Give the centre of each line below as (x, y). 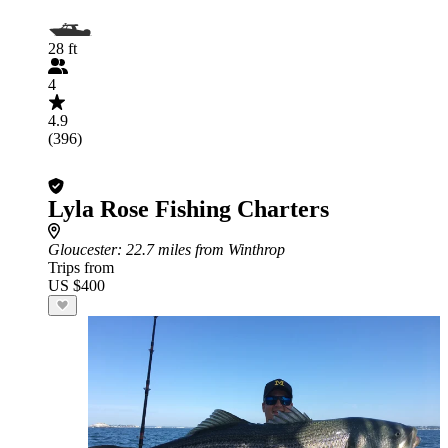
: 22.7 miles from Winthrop (201, 249)
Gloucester (82, 249)
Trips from (81, 267)
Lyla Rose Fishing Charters (188, 209)
